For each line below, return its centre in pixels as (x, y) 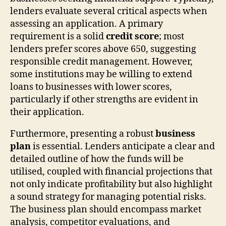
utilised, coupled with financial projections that (111, 172)
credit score (132, 36)
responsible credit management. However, (101, 62)
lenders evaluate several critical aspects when (109, 11)
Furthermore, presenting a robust (83, 134)
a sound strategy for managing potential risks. (108, 197)
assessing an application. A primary (87, 24)
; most (172, 36)
